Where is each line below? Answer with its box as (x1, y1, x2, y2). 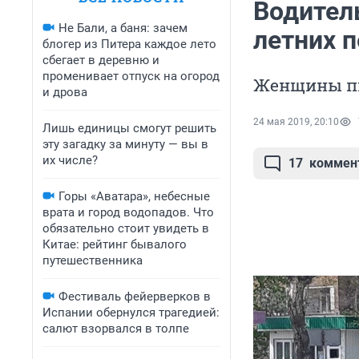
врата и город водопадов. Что (42, 205, 214, 220)
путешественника (42, 253, 143, 268)
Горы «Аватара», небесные (58, 189, 210, 204)
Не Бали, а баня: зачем (58, 21, 188, 35)
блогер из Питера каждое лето (42, 37, 216, 51)
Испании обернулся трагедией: (42, 305, 220, 320)
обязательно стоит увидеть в (42, 221, 209, 236)
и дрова (42, 85, 87, 99)
